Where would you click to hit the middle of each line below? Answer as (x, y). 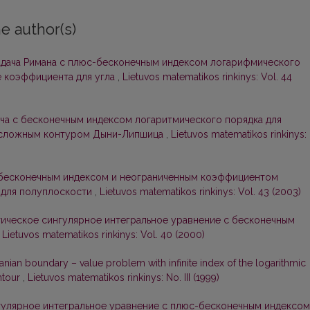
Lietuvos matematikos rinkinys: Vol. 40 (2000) (103, 235)
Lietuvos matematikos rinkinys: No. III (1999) (124, 278)
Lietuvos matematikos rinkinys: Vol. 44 (207, 77)
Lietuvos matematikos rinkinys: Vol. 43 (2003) (200, 192)
